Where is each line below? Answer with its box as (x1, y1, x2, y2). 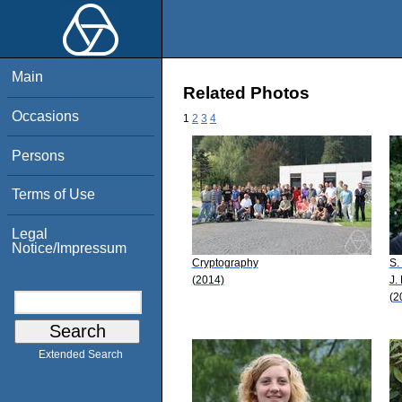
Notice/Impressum (12, 240, 127, 256)
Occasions (12, 108, 80, 124)
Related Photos (183, 83, 310, 103)
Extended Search (39, 348, 123, 362)
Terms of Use (12, 187, 96, 203)
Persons (12, 147, 66, 163)
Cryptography (191, 256, 258, 269)
